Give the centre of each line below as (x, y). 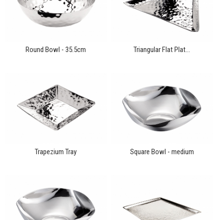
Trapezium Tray (56, 151)
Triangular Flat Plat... (162, 49)
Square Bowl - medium (162, 151)
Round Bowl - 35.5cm (56, 49)
